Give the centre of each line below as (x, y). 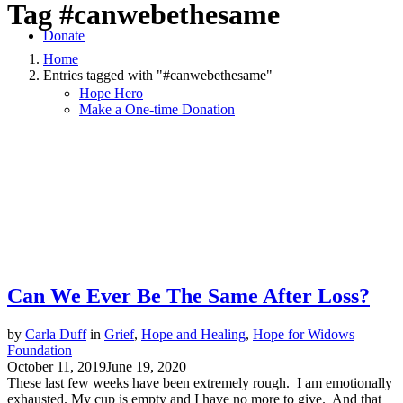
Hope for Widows (304, 335)
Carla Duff (56, 335)
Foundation (40, 351)
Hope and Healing (193, 335)
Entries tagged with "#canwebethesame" (158, 75)
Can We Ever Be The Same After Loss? (188, 296)
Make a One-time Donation (157, 109)
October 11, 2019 (57, 367)
